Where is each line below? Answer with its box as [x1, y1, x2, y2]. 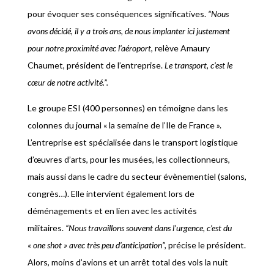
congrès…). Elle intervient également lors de [27, 188, 194, 199]
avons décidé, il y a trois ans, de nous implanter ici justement [27, 25, 230, 36]
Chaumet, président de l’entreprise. [27, 59, 165, 70]
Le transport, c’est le [164, 59, 232, 70]
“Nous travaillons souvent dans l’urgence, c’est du [65, 222, 232, 233]
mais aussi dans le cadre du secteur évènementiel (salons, [27, 171, 246, 182]
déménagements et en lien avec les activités [27, 205, 197, 216]
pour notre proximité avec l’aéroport [27, 42, 151, 53]
